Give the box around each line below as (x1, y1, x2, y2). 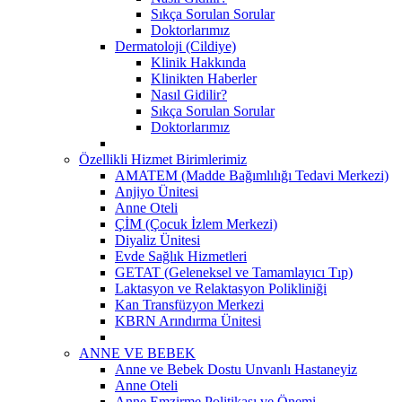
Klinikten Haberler (151, 70, 257, 86)
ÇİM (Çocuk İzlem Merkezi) (115, 215, 277, 232)
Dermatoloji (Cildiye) (115, 38, 236, 54)
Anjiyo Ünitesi (115, 183, 198, 199)
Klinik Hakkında (151, 54, 246, 70)
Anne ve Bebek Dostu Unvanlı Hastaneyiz (115, 361, 357, 377)
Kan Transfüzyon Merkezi (115, 296, 264, 312)
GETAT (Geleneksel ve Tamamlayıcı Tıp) (115, 264, 353, 280)
